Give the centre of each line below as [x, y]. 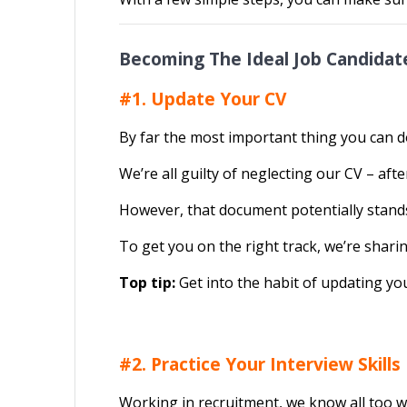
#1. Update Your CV [203, 98]
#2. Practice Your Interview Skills [260, 363]
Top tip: [148, 282]
